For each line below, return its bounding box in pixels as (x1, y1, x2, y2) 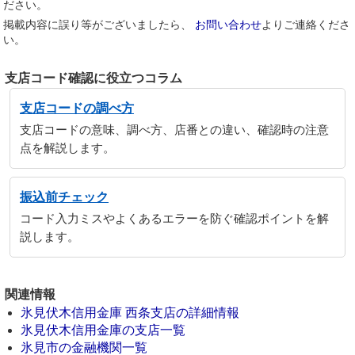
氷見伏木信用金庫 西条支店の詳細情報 (21, 306, 239, 319)
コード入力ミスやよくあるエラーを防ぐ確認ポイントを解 (20, 212, 329, 225)
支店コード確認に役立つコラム (5, 71, 182, 85)
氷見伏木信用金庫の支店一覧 (21, 323, 185, 337)
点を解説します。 (20, 142, 115, 155)
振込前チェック (20, 190, 109, 204)
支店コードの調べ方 (20, 101, 134, 115)
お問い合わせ (195, 18, 261, 31)
